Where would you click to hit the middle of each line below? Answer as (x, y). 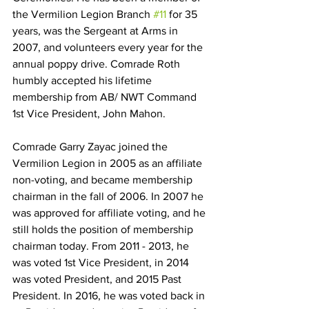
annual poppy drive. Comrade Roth (98, 64)
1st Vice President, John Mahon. (89, 113)
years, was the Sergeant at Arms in (97, 31)
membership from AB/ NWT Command (106, 97)
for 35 (183, 14)
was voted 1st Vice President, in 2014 (102, 262)
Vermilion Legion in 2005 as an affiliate (109, 163)
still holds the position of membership (104, 229)
